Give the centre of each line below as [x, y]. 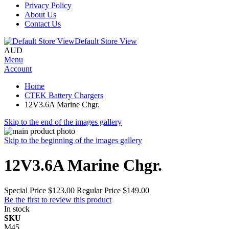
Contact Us [43, 24]
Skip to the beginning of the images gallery [73, 140]
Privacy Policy [48, 5]
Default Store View [106, 41]
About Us [40, 15]
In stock [17, 209]
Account [18, 69]
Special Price [25, 190]
